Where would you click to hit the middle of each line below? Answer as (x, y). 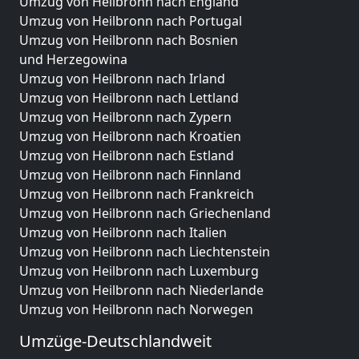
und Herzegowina (73, 59)
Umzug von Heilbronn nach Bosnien (129, 40)
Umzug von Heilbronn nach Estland (127, 155)
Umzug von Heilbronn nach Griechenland (145, 213)
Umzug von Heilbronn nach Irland (122, 78)
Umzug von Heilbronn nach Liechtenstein (145, 251)
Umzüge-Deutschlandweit (115, 341)
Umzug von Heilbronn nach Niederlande (141, 290)
